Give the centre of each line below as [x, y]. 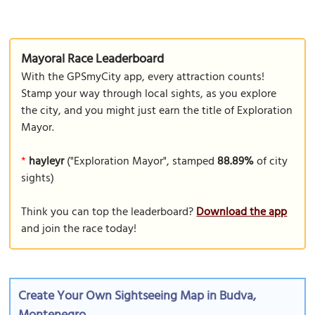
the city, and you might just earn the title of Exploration [157, 111]
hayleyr [47, 162]
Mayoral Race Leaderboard [93, 59]
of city [271, 162]
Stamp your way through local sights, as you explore [149, 94]
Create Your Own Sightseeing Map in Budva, [137, 296]
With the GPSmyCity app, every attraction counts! [143, 77]
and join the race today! [79, 229]
